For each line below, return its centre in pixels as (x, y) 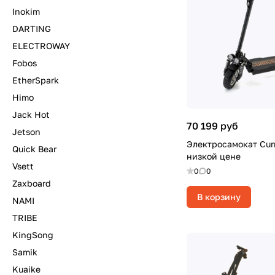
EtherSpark (36, 80)
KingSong (33, 235)
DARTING (32, 29)
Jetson (26, 132)
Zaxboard (32, 183)
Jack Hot (31, 114)
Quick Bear (34, 149)
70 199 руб (212, 126)
